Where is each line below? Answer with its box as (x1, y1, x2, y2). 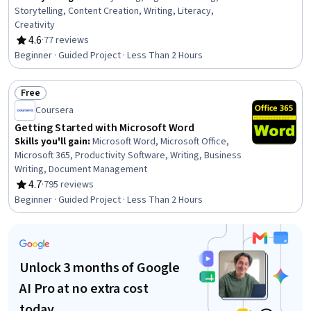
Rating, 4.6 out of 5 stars (14, 40, 129, 56)
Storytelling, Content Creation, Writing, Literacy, (15, 4, 214, 18)
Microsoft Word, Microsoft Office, (92, 135, 229, 149)
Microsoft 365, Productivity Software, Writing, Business (15, 149, 242, 162)
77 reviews (44, 33, 89, 47)
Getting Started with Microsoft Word (15, 120, 195, 135)
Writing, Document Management (15, 162, 147, 176)
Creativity (15, 18, 55, 32)
